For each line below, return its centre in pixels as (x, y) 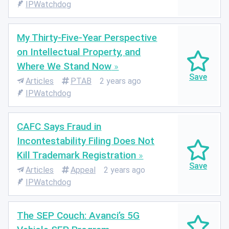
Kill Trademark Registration (77, 155)
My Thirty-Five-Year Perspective (87, 37)
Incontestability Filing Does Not (86, 141)
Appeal (83, 170)
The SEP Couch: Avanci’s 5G (78, 215)
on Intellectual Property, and (79, 52)
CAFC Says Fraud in (59, 126)
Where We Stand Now (64, 66)
